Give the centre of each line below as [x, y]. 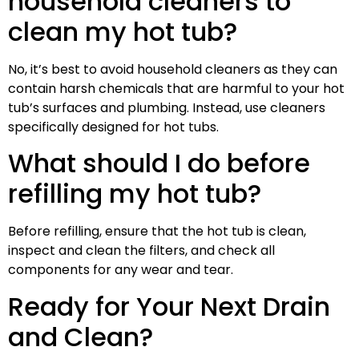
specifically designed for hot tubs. [113, 127]
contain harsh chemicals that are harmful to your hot [176, 88]
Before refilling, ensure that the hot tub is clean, [157, 232]
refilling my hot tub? [135, 194]
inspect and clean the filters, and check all [141, 251]
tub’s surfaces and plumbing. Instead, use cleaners [167, 107]
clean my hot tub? [123, 31]
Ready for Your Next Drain [169, 306]
